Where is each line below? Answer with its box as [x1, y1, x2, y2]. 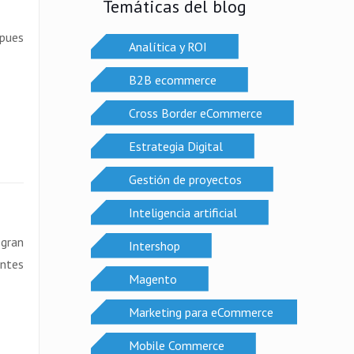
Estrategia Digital [128, 137, 223, 154]
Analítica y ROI [128, 38, 207, 55]
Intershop [128, 237, 180, 254]
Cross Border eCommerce [128, 104, 262, 121]
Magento [128, 270, 177, 287]
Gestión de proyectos [128, 171, 242, 187]
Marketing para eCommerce [128, 303, 273, 320]
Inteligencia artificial [128, 204, 237, 220]
